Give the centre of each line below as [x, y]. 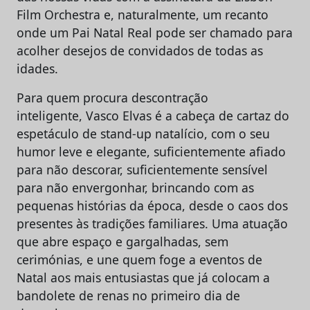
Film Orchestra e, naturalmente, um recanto [143, 14]
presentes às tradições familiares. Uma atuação [152, 223]
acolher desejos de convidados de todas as [140, 50]
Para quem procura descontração [112, 97]
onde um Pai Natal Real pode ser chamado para [155, 32]
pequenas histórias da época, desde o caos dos [152, 205]
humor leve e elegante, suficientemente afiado [151, 151]
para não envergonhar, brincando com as [135, 187]
